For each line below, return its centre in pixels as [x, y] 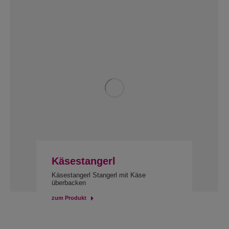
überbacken [68, 183]
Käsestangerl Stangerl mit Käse [98, 175]
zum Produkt [69, 198]
